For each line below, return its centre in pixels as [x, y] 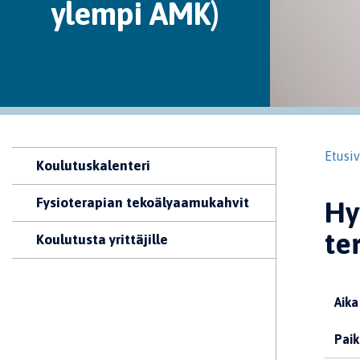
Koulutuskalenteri [93, 166]
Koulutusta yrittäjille [102, 239]
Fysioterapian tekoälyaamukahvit [143, 202]
